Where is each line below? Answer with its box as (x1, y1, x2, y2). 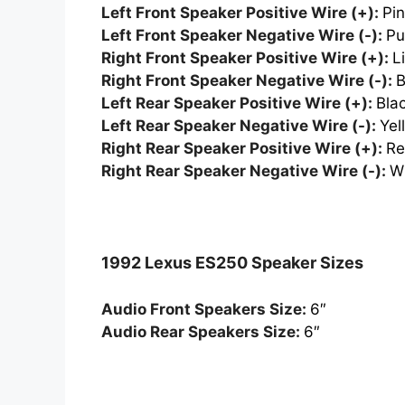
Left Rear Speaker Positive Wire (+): (101, 93, 376, 112)
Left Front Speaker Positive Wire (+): (101, 3, 382, 22)
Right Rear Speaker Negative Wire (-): (101, 161, 390, 180)
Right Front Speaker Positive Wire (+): (101, 48, 392, 67)
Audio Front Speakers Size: (101, 299, 310, 318)
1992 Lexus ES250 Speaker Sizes (101, 253, 363, 273)
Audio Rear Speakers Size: (101, 322, 304, 341)
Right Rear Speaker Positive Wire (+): (101, 138, 386, 157)
